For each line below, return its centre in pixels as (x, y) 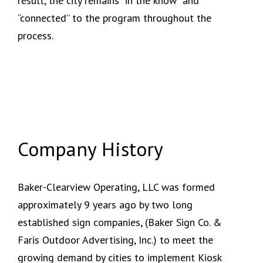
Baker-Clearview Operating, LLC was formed (116, 187)
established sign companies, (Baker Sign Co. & (119, 222)
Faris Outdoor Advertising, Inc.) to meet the (115, 240)
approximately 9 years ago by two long (105, 205)
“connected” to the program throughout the (114, 18)
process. (36, 36)
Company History (90, 149)
